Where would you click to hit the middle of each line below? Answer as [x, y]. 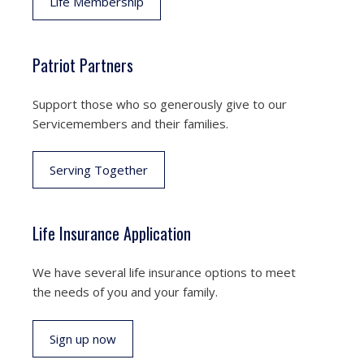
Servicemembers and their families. [130, 123]
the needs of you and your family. [125, 292]
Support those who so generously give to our [160, 104]
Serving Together [99, 170]
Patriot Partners [83, 65]
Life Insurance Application [112, 233]
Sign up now [83, 338]
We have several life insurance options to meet [164, 272]
